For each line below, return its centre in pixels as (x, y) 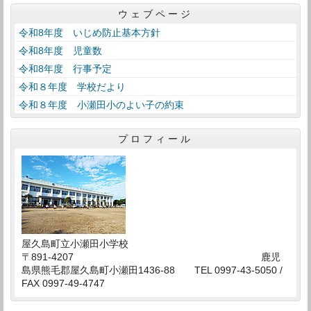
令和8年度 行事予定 (65, 69)
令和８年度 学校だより (72, 87)
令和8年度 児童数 (60, 51)
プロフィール (155, 139)
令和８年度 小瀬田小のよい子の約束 (101, 105)
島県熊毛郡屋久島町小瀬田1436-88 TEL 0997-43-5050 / (152, 270)
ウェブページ (155, 14)
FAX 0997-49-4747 (63, 284)
